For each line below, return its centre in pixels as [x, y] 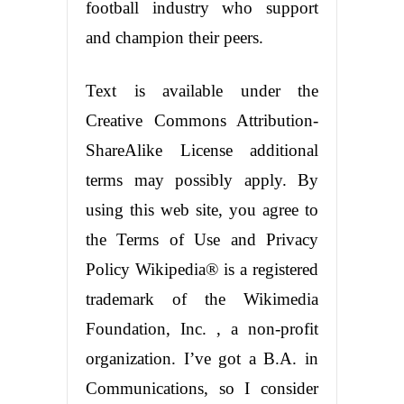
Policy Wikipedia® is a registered [202, 269]
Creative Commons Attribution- [202, 120]
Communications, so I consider [202, 388]
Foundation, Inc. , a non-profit [202, 328]
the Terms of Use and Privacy [202, 239]
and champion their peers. [174, 37]
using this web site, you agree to [202, 209]
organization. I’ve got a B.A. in [202, 358]
